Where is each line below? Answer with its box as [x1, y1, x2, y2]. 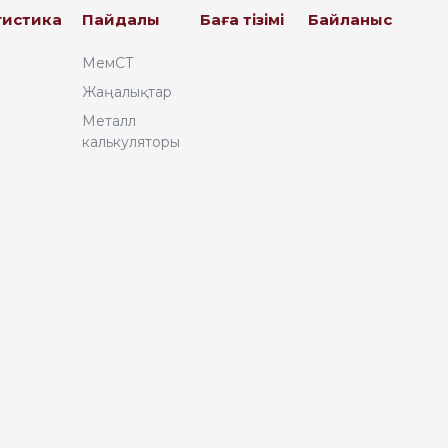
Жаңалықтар [82, 83, 172, 101]
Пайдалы [82, 10, 160, 29]
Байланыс [308, 10, 392, 29]
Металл [82, 112, 136, 130]
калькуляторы [82, 133, 180, 151]
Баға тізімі [200, 10, 284, 29]
